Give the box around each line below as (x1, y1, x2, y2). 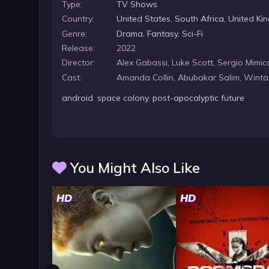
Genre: (62, 28, 88, 39)
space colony (97, 92, 149, 104)
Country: (62, 13, 95, 25)
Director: (62, 57, 95, 68)
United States (116, 13, 171, 25)
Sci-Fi (182, 28, 204, 39)
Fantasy (147, 28, 178, 39)
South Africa (175, 13, 225, 25)
